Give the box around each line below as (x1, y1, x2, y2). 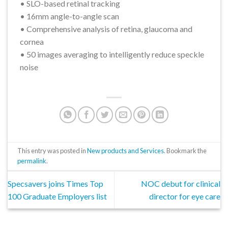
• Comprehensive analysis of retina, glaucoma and (20, 24, 192, 34)
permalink (17, 157, 47, 165)
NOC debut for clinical (141, 179, 220, 189)
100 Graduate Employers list (8, 191, 107, 202)
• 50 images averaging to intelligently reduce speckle (20, 49, 204, 60)
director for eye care (149, 191, 220, 202)
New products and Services (87, 147, 164, 155)
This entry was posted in (17, 147, 88, 155)
